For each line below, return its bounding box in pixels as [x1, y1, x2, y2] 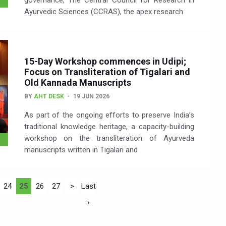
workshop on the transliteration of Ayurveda [24, 134, 194, 143]
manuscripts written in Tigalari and [24, 145, 138, 155]
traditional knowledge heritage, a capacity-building [24, 122, 194, 132]
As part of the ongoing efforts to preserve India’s [24, 110, 194, 120]
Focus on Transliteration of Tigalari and [24, 67, 190, 78]
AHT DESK [34, 93, 64, 100]
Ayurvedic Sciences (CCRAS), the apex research [24, 7, 183, 17]
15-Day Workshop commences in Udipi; [24, 56, 186, 67]
